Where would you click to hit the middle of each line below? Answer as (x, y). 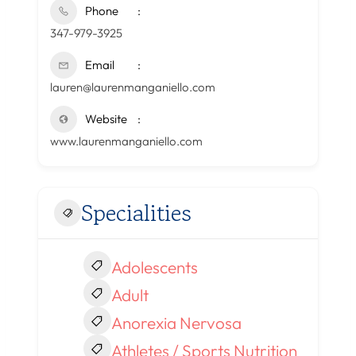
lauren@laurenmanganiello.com (133, 87)
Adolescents (154, 267)
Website (106, 119)
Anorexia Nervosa (176, 323)
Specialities (136, 213)
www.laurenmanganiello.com (126, 141)
